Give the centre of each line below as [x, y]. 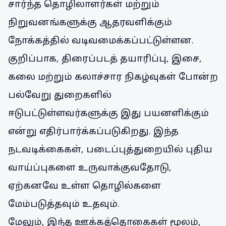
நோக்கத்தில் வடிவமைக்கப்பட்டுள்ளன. [101, 41]
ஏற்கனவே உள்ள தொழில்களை [84, 186]
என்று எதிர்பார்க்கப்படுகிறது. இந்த [93, 132]
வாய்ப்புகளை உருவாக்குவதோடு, [90, 168]
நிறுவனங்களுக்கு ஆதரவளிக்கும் [90, 23]
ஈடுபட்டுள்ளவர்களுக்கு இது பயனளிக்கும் [108, 114]
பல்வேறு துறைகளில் [60, 96]
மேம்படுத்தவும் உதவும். [64, 205]
